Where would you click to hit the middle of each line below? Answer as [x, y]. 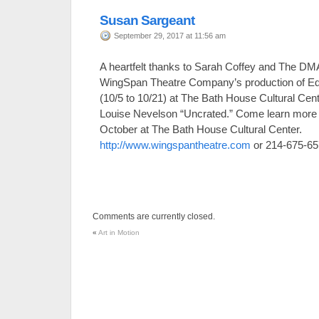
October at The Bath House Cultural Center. [201, 129]
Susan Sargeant [147, 20]
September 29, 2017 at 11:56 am [170, 36]
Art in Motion [119, 232]
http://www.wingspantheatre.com [175, 145]
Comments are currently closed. [154, 216]
